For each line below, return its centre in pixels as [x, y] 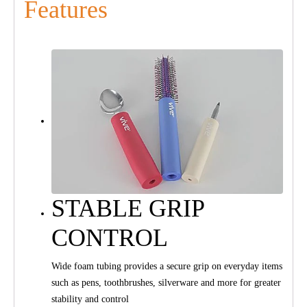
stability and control [90, 299]
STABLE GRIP [128, 208]
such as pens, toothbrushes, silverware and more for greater [166, 282]
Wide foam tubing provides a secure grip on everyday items [167, 266]
